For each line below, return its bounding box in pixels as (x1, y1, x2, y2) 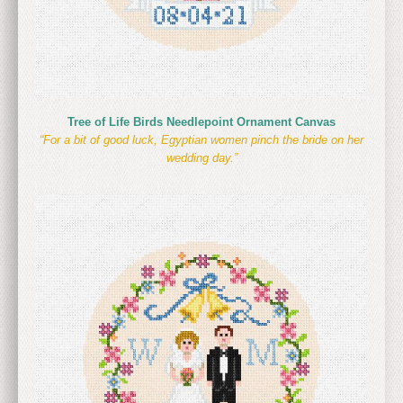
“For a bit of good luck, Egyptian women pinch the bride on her (40, 133, 363, 147)
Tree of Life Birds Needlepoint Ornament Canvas (67, 115, 336, 129)
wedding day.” (166, 151, 237, 165)
